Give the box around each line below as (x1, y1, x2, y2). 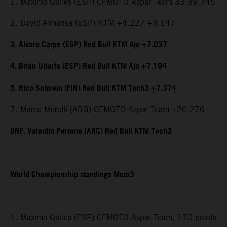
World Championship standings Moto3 (10, 167, 134, 183)
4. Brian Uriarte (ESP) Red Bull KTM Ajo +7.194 (10, 59, 167, 75)
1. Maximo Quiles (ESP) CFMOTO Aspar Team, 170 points (10, 213, 216, 223)
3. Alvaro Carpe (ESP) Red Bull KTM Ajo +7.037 (10, 37, 167, 53)
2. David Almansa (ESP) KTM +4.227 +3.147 (10, 18, 175, 28)
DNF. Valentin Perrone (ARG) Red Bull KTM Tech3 (10, 124, 172, 140)
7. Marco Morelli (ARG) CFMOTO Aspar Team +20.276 (10, 105, 205, 115)
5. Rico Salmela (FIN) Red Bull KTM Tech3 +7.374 (10, 81, 176, 97)
